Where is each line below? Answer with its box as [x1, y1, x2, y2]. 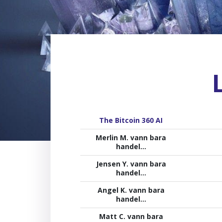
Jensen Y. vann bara [96, 159, 166, 168]
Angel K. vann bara [97, 185, 165, 195]
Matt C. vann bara [99, 211, 163, 221]
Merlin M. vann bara [96, 132, 166, 142]
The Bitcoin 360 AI [99, 115, 163, 125]
